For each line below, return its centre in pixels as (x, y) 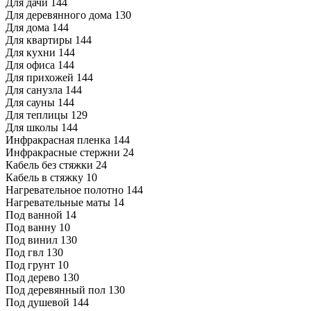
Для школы (32, 128)
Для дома (27, 28)
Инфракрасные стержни (63, 153)
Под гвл (25, 253)
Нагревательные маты (58, 203)
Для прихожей (40, 78)
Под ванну (31, 228)
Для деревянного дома (59, 15)
